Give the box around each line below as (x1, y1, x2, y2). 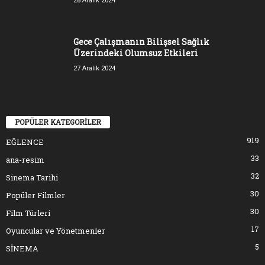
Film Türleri (6, 208, 50, 219)
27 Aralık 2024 (73, 64, 115, 72)
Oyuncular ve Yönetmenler (6, 225, 105, 237)
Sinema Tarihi (6, 172, 58, 183)
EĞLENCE (6, 137, 44, 148)
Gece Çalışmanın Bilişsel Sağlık (73, 35, 209, 47)
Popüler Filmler (6, 190, 65, 201)
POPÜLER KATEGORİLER (15, 117, 101, 127)
